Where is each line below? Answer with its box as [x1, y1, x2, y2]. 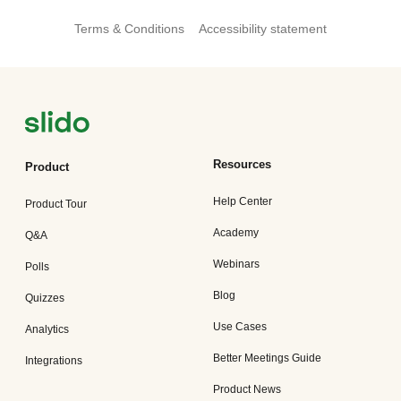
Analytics [25, 323, 69, 336]
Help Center [213, 195, 272, 208]
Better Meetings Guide [213, 352, 321, 364]
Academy [213, 226, 259, 239]
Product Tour [25, 198, 87, 210]
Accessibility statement [199, 21, 327, 36]
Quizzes [25, 292, 64, 304]
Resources [213, 158, 271, 171]
